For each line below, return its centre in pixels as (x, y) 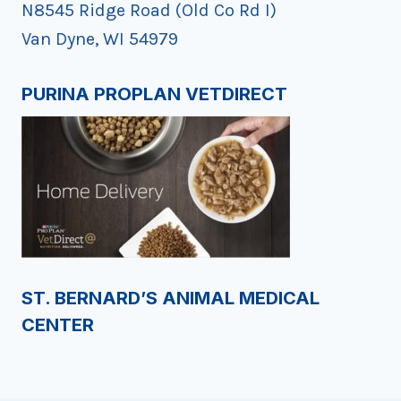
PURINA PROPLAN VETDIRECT (154, 94)
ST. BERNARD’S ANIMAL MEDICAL (171, 299)
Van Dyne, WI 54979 (100, 39)
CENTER (58, 325)
